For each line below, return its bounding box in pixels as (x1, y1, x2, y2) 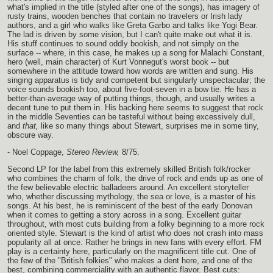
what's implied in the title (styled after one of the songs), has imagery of (7, 2, 260, 12)
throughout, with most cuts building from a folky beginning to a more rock (7, 219, 264, 229)
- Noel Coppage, (7, 147, 64, 157)
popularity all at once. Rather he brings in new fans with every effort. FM (7, 238, 261, 247)
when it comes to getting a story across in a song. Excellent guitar (7, 210, 241, 220)
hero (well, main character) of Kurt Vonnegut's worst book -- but (7, 57, 229, 67)
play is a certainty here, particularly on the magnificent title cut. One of (7, 247, 256, 257)
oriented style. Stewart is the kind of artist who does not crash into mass (7, 229, 263, 238)
